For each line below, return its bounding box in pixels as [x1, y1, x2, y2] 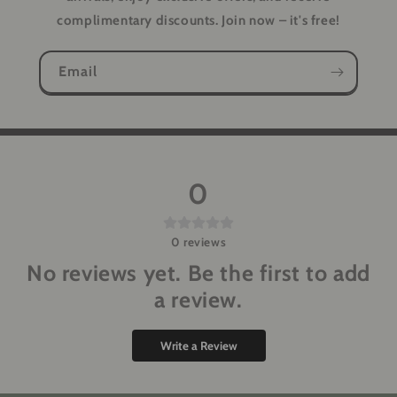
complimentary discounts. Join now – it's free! [57, 12, 340, 28]
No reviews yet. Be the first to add [26, 260, 370, 286]
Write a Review [160, 339, 237, 353]
